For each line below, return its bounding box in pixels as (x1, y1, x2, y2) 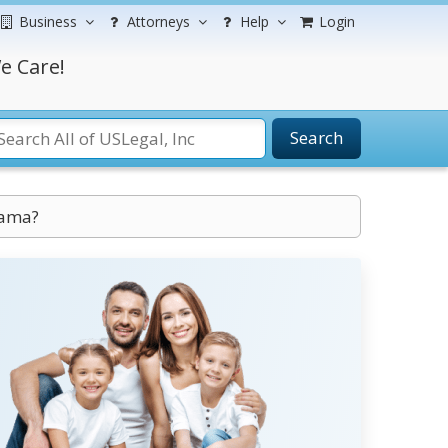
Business (19, 12, 77, 31)
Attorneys (127, 12, 190, 31)
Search (290, 126, 343, 149)
